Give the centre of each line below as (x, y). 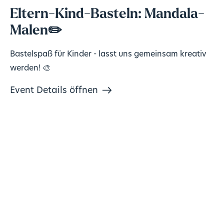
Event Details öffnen (54, 91)
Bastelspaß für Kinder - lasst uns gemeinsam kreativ (108, 54)
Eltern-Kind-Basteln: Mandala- (107, 14)
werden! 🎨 (30, 68)
